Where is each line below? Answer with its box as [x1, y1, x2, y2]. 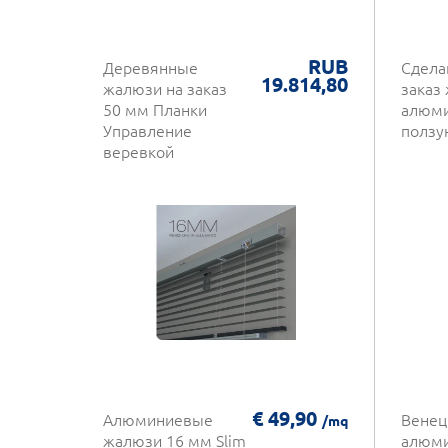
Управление [103, 121, 192, 140]
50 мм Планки [103, 100, 207, 119]
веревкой [103, 142, 174, 161]
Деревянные [103, 58, 198, 77]
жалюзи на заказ [103, 79, 227, 98]
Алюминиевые [103, 410, 213, 429]
